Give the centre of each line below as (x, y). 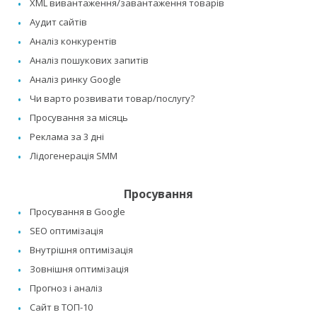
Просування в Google (77, 212)
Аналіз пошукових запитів (89, 60)
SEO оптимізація (67, 231)
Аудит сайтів (58, 22)
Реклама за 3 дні (67, 137)
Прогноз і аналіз (66, 288)
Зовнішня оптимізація (79, 269)
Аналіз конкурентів (73, 41)
